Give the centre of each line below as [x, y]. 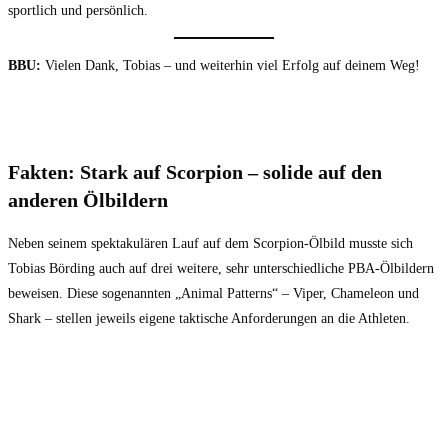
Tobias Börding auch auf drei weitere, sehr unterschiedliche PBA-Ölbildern [221, 268]
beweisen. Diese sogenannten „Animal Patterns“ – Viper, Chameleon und [213, 293]
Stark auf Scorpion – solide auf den [231, 172]
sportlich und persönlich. [78, 10]
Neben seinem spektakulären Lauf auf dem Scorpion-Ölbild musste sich [210, 243]
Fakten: [44, 172]
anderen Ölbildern [88, 200]
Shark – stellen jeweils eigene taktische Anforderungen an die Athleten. [209, 318]
